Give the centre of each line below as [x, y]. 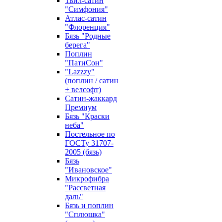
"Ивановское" [88, 170]
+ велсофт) [83, 89]
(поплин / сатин [92, 81]
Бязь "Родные [88, 36]
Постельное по [90, 134]
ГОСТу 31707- [89, 143]
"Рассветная [85, 188]
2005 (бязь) [83, 152]
